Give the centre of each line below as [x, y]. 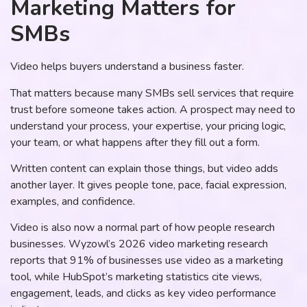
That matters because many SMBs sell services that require [152, 93]
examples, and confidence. [73, 202]
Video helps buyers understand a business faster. [127, 67]
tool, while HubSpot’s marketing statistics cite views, [136, 277]
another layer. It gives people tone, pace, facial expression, [148, 185]
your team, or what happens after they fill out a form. [135, 142]
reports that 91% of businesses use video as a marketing [147, 261]
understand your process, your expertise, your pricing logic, [148, 126]
